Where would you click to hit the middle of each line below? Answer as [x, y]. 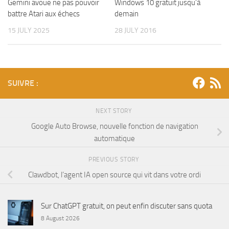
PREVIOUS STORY [114, 160]
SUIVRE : [23, 83]
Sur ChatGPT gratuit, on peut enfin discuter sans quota [127, 206]
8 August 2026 [60, 219]
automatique [114, 138]
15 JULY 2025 [29, 30]
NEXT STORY [114, 111]
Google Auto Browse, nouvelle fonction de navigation [114, 126]
